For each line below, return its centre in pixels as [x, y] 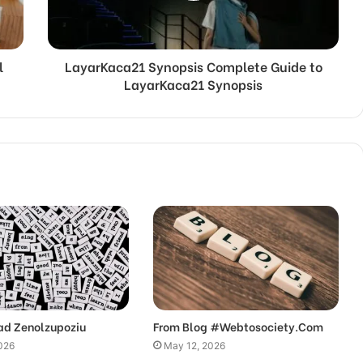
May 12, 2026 [194, 345]
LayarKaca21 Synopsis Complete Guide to [193, 66]
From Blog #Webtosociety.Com [238, 326]
